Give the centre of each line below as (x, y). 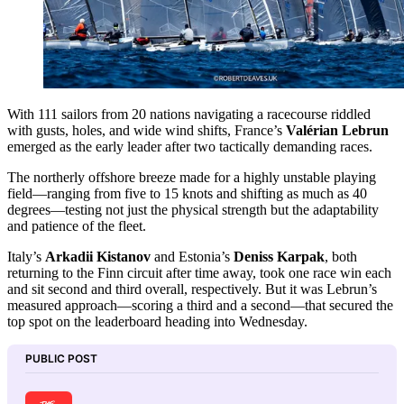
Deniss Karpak (279, 256)
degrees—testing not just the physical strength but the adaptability (193, 209)
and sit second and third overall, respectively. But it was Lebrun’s (192, 289)
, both (341, 256)
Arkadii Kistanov (98, 256)
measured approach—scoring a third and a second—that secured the (200, 305)
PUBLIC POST (61, 358)
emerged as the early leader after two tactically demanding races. (190, 146)
